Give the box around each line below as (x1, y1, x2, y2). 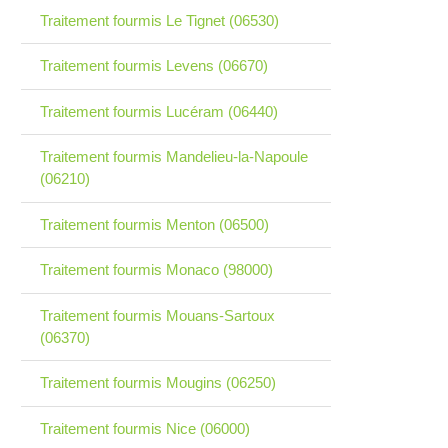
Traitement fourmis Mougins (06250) (39, 374, 276, 392)
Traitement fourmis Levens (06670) (39, 57, 268, 75)
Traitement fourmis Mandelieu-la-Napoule (39, 148, 308, 166)
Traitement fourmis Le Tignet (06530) (39, 11, 279, 29)
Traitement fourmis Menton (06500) (39, 215, 269, 233)
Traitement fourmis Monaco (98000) (39, 261, 273, 279)
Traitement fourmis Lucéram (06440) (39, 102, 278, 120)
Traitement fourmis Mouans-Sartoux (39, 306, 275, 324)
